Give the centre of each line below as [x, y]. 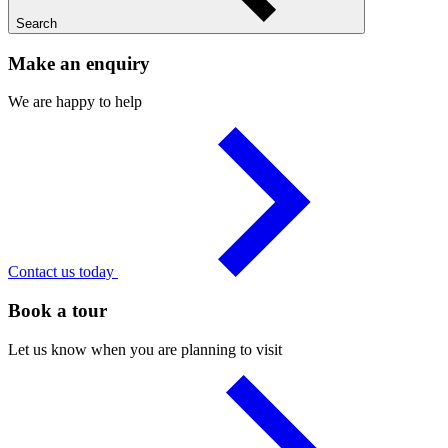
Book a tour [57, 311]
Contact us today [63, 272]
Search [36, 23]
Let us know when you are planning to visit [145, 349]
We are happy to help [75, 102]
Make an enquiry [79, 63]
